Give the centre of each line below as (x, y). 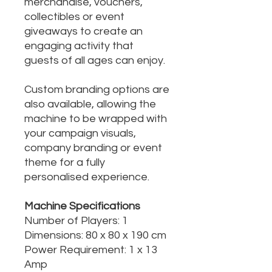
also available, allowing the (90, 104)
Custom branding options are (97, 90)
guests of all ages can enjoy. (95, 61)
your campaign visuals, (80, 134)
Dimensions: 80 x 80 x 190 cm (95, 236)
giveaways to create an (83, 32)
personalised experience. (87, 177)
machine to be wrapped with (96, 119)
